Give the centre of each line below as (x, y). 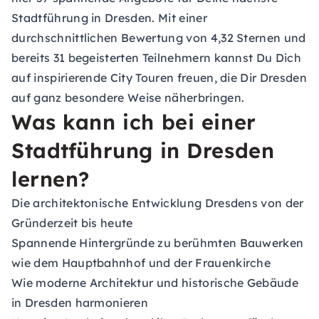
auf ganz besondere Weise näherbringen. (128, 98)
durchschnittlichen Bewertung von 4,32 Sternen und (159, 38)
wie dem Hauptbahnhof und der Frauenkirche (141, 263)
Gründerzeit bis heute (72, 223)
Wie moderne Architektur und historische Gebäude (155, 283)
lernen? (51, 179)
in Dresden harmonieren (80, 303)
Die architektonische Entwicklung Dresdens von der (158, 203)
